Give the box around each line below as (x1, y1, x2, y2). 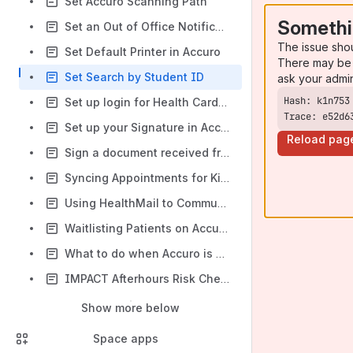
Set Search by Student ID (65, 70, 204, 84)
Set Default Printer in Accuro (65, 45, 221, 58)
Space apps (93, 332, 158, 345)
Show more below (81, 301, 180, 314)
